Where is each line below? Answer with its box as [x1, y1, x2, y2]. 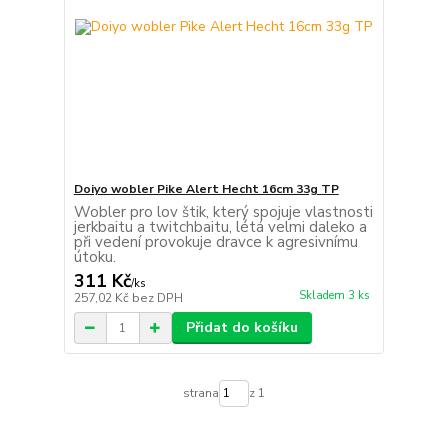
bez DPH [131, 290, 183, 307]
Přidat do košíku [185, 318, 298, 338]
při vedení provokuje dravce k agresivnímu [73, 232, 358, 253]
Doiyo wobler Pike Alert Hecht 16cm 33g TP [73, 181, 339, 198]
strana [182, 385, 219, 402]
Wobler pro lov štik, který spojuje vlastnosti [73, 202, 373, 223]
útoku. [73, 247, 116, 268]
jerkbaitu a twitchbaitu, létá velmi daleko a [73, 217, 367, 238]
